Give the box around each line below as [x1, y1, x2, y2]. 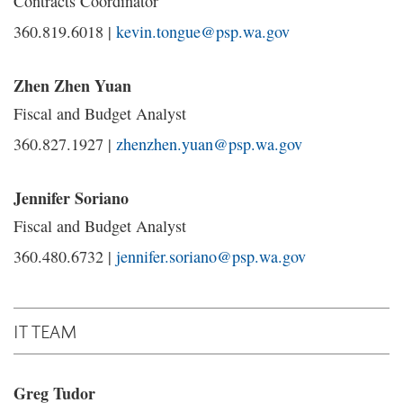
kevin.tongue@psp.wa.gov [116, 21, 290, 42]
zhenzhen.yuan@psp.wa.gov [116, 133, 302, 155]
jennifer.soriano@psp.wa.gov [116, 246, 306, 267]
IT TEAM [13, 318, 77, 344]
